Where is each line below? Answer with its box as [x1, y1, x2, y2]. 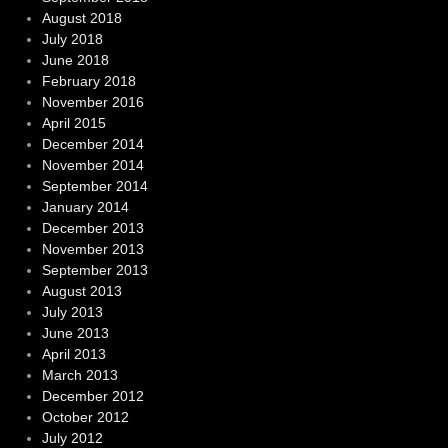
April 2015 [41, 115, 106, 132]
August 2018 [41, 10, 122, 27]
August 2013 [41, 283, 122, 300]
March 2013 [41, 367, 118, 384]
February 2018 [41, 73, 136, 90]
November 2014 [41, 157, 144, 174]
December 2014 [41, 136, 144, 153]
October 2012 [41, 409, 129, 426]
